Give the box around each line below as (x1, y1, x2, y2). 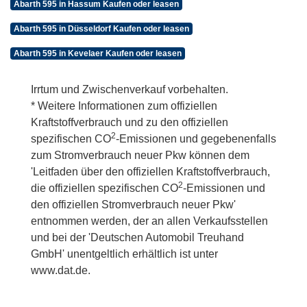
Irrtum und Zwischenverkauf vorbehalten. (31, 84, 228, 96)
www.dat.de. (31, 265, 90, 277)
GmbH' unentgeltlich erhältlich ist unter (31, 248, 218, 260)
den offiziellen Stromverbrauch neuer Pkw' (31, 199, 236, 211)
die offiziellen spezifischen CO (31, 182, 178, 195)
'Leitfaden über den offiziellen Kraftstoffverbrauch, (31, 166, 270, 178)
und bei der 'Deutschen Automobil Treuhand (31, 232, 244, 244)
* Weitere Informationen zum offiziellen (31, 100, 217, 112)
